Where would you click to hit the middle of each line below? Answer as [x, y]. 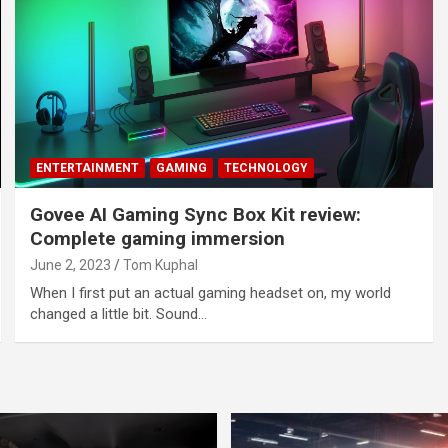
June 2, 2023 [71, 264]
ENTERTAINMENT [88, 167]
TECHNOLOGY [266, 167]
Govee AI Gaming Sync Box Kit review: [196, 214]
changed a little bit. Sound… [119, 313]
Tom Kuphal [161, 264]
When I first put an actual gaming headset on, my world [211, 292]
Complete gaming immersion [158, 238]
